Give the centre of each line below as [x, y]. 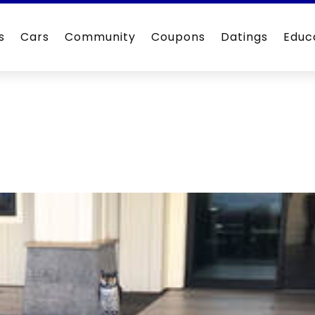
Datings [245, 37]
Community [101, 37]
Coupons [179, 37]
